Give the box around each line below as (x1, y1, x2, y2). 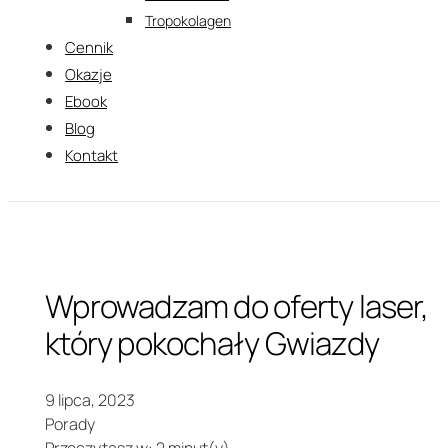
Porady (45, 413, 96, 436)
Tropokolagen (145, 10, 232, 30)
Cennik (65, 36, 114, 58)
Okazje (65, 63, 113, 85)
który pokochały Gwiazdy (45, 322, 380, 365)
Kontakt (65, 144, 119, 166)
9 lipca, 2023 (45, 389, 136, 412)
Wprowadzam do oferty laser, (45, 285, 428, 328)
